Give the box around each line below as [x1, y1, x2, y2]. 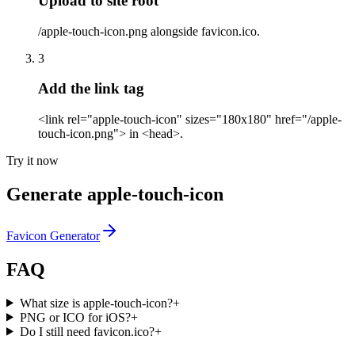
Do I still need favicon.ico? [19, 324, 155, 338]
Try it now [6, 153, 59, 167]
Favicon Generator [6, 228, 100, 242]
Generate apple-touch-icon [6, 183, 223, 204]
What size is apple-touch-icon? [19, 296, 173, 310]
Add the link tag [38, 80, 144, 97]
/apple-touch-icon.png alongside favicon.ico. [38, 24, 260, 38]
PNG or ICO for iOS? [19, 310, 131, 324]
